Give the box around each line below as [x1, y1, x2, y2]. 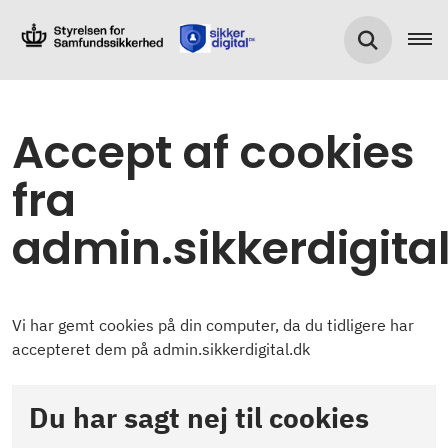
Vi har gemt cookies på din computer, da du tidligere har [12, 315, 414, 335]
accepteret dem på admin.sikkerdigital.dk [12, 339, 310, 359]
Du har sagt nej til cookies [29, 399, 369, 436]
